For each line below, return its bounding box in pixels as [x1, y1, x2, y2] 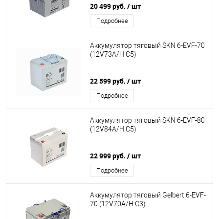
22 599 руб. [90, 76, 127, 86]
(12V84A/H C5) [90, 125, 136, 133]
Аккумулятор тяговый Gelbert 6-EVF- [90, 191, 206, 199]
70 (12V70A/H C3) [90, 200, 146, 208]
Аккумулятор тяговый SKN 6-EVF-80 [90, 116, 205, 125]
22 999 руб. [90, 151, 127, 160]
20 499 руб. [90, 1, 127, 11]
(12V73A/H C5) [90, 50, 136, 59]
